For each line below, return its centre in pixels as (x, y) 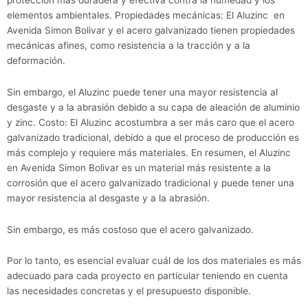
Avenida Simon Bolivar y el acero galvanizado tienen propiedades (151, 30)
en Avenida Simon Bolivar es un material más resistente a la (139, 167)
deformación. (36, 60)
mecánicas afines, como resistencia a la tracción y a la (129, 45)
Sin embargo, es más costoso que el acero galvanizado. (130, 229)
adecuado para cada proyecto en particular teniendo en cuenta (147, 276)
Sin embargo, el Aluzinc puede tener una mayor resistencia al (142, 92)
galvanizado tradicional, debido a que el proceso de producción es (153, 137)
